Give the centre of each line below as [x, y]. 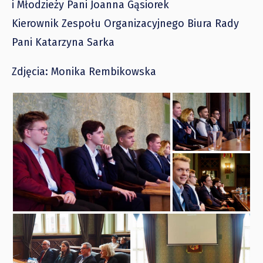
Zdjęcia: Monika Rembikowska [84, 71]
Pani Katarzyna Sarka [63, 42]
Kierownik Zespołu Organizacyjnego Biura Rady [125, 23]
